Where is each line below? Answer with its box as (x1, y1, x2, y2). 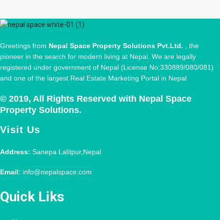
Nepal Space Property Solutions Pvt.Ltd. (49, 41, 185, 50)
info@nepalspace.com (21, 167, 92, 176)
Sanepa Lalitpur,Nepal (30, 147, 101, 156)
